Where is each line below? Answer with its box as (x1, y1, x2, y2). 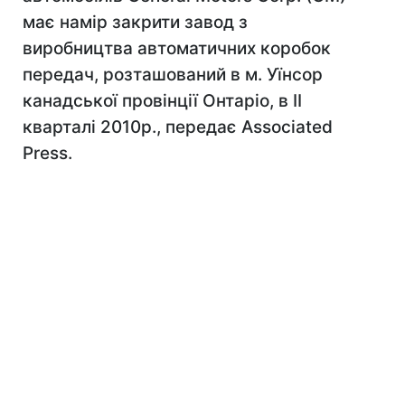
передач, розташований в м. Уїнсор (23, 64, 323, 85)
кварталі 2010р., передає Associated (23, 117, 333, 137)
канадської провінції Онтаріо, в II (23, 90, 302, 111)
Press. (23, 143, 72, 164)
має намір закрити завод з (23, 12, 248, 33)
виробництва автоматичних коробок (23, 38, 331, 59)
